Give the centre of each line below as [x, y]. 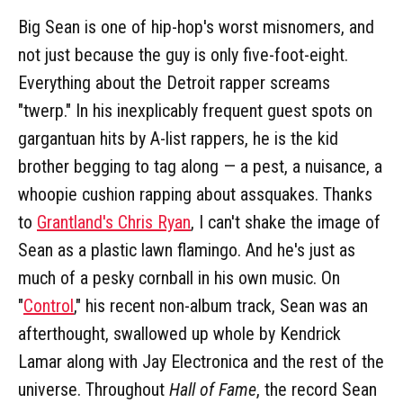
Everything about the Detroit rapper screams [174, 82]
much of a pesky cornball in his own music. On [179, 278]
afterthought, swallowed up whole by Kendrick [179, 333]
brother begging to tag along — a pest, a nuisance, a [200, 166]
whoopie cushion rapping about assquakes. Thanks [195, 194]
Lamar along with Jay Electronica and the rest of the [201, 361]
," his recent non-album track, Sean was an [221, 305]
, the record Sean [317, 389]
